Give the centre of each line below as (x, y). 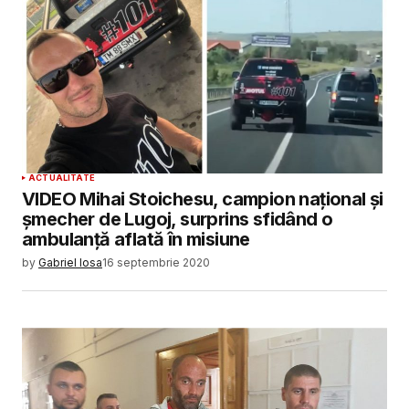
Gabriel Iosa (70, 263)
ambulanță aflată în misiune (136, 240)
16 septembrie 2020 (156, 263)
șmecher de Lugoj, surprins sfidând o (178, 220)
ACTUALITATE (62, 178)
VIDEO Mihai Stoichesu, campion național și (203, 199)
